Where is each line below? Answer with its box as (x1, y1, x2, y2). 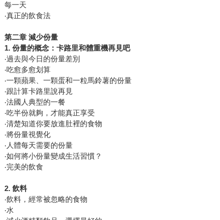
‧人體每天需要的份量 (4, 141, 73, 150)
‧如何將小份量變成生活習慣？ (4, 152, 102, 161)
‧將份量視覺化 (4, 130, 51, 139)
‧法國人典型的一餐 (4, 98, 65, 107)
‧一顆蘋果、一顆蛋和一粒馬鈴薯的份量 (4, 76, 132, 85)
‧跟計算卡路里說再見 (4, 87, 73, 96)
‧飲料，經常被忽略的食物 (4, 195, 87, 204)
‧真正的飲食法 (4, 11, 51, 20)
